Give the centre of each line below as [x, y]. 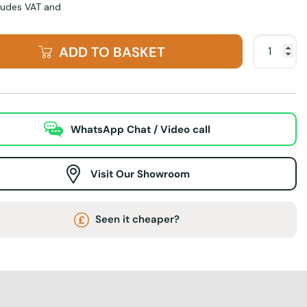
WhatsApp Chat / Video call [140, 129]
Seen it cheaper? [136, 219]
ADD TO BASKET [112, 52]
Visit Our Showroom [140, 174]
